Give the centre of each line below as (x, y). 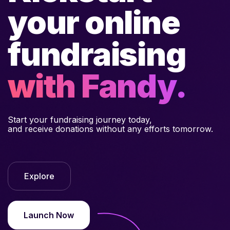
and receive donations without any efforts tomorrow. (110, 118)
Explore (39, 166)
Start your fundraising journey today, (80, 109)
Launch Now (49, 205)
